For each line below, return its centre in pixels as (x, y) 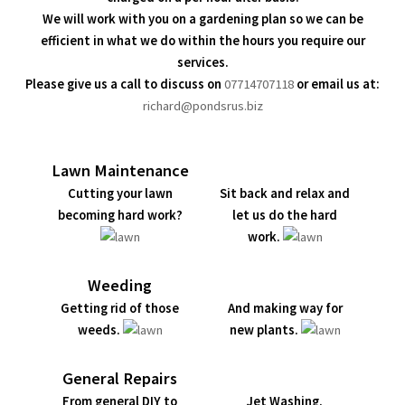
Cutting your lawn (120, 193)
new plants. (264, 330)
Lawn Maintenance (120, 170)
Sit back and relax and (285, 193)
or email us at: (337, 84)
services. (202, 62)
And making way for (285, 308)
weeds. (99, 330)
